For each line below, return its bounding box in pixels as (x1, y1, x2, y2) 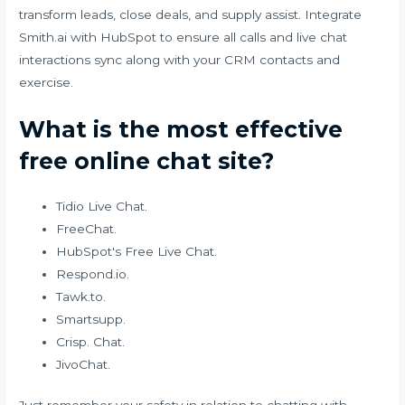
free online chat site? (19, 146, 275, 174)
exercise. (19, 74, 74, 89)
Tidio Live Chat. (56, 198, 148, 213)
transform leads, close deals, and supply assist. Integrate (19, 6, 363, 22)
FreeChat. (56, 221, 118, 236)
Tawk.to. (56, 288, 107, 304)
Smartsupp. (56, 311, 127, 326)
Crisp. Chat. (56, 334, 126, 349)
